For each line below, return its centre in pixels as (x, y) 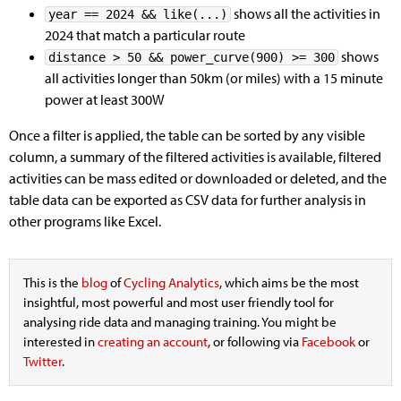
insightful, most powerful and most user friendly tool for (179, 302)
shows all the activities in (306, 13)
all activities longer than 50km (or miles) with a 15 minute (214, 78)
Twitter (43, 361)
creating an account (153, 341)
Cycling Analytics (171, 282)
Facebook (328, 341)
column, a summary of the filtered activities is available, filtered (195, 157)
